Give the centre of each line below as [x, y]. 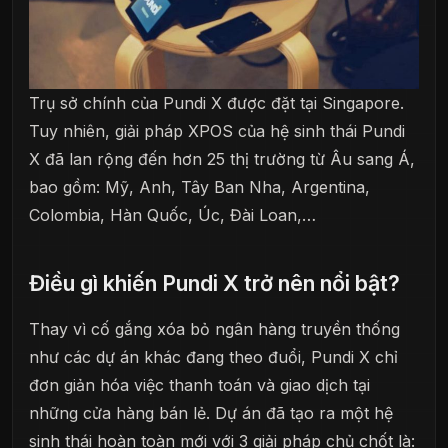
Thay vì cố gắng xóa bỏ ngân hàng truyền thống [214, 329]
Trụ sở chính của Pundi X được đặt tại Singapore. [216, 103]
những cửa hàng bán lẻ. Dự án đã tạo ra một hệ [211, 413]
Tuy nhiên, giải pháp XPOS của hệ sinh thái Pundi [217, 131]
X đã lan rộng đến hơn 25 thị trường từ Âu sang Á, [222, 159]
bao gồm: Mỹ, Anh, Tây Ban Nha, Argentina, [199, 187]
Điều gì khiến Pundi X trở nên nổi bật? [214, 283]
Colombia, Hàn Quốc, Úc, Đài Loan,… [172, 215]
